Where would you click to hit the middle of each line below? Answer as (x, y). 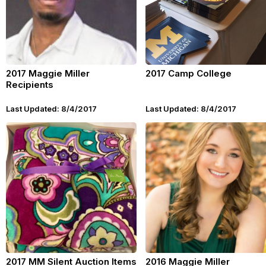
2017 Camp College (189, 73)
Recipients (30, 85)
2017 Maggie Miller (48, 73)
